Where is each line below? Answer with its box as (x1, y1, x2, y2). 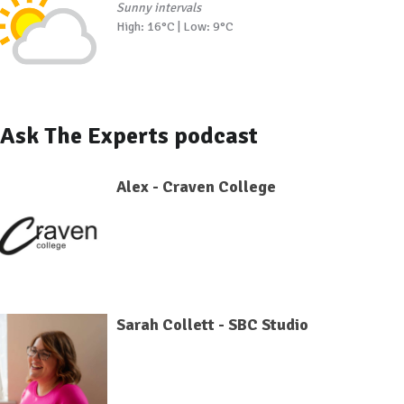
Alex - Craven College (115, 176, 276, 197)
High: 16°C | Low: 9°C (115, 19, 234, 34)
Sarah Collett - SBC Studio (115, 314, 308, 335)
